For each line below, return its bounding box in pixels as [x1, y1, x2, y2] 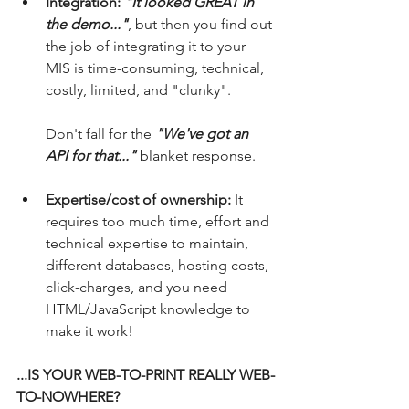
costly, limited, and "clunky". [46, 80, 231, 99]
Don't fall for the [46, 124, 155, 142]
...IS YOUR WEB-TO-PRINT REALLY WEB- [16, 365, 275, 383]
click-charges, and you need [46, 278, 231, 296]
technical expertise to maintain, [46, 234, 252, 252]
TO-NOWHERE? [16, 387, 120, 405]
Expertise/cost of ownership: [46, 190, 231, 208]
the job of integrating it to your [46, 37, 249, 55]
